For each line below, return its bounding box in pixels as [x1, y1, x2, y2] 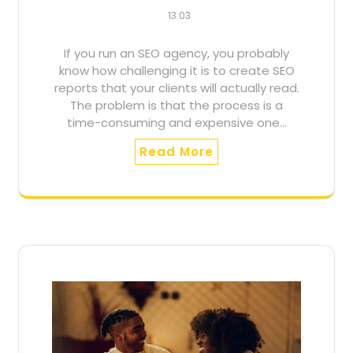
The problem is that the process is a [70, 97, 283, 114]
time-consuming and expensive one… [66, 114, 287, 132]
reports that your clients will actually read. [54, 80, 299, 97]
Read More [139, 143, 214, 161]
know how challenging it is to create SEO [58, 62, 295, 80]
